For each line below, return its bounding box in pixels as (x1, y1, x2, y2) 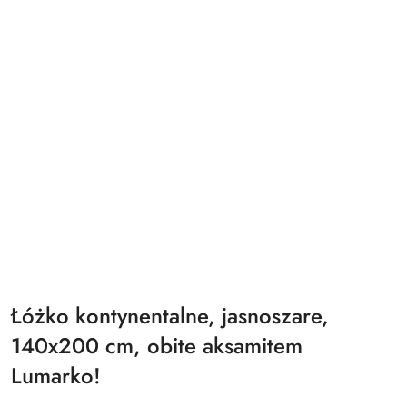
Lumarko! (11, 360, 101, 392)
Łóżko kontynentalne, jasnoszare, (11, 300, 329, 332)
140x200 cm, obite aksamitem (11, 330, 303, 362)
